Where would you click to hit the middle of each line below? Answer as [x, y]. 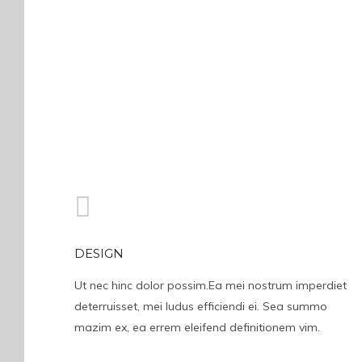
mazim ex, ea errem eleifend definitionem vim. [197, 327]
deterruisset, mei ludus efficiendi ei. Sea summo [201, 306]
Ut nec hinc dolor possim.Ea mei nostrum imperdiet [210, 285]
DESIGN [99, 253]
